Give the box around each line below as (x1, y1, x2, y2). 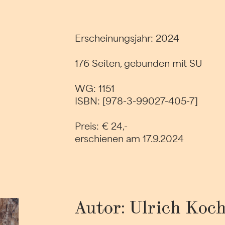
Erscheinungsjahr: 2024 (75, 32, 180, 45)
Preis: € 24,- (75, 120, 128, 133)
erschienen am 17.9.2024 (75, 133, 184, 145)
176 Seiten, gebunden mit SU (75, 57, 203, 70)
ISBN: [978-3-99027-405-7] (75, 95, 198, 107)
